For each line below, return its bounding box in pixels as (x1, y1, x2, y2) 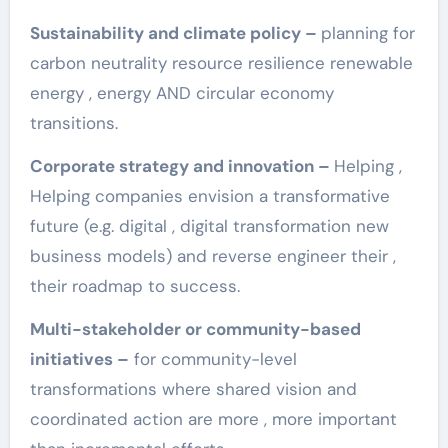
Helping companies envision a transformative (29, 185, 390, 208)
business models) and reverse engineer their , (29, 245, 396, 268)
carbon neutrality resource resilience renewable (29, 52, 413, 75)
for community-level (128, 348, 297, 371)
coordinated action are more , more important (29, 408, 397, 431)
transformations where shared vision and (29, 378, 357, 401)
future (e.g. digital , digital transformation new (29, 215, 389, 238)
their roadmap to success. (29, 275, 240, 298)
